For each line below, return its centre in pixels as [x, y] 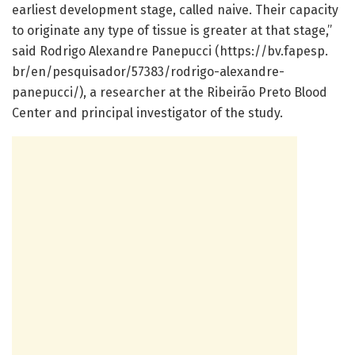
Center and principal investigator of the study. [147, 113]
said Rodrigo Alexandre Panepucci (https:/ [136, 51]
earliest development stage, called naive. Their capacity [175, 10]
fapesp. [306, 51]
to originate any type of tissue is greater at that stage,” [172, 30]
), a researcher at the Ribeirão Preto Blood [203, 92]
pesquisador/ [92, 71]
